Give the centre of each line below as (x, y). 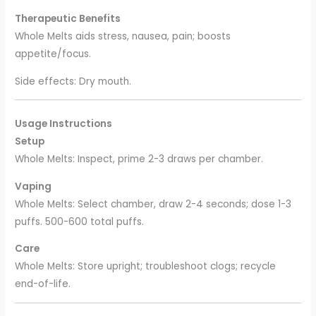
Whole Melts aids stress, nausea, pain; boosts (123, 37)
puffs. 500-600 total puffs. (80, 221)
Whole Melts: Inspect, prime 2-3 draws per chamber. (139, 159)
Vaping (34, 186)
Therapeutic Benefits (68, 19)
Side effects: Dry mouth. (73, 81)
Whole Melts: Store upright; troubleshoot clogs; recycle (146, 267)
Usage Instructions (64, 123)
